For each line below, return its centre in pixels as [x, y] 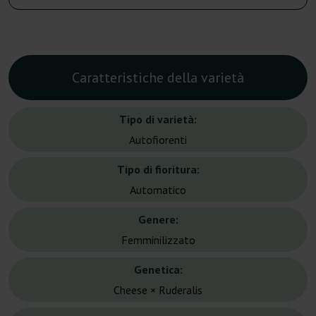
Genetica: [158, 270]
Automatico [158, 190]
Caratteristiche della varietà [158, 78]
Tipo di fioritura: [158, 170]
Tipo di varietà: [158, 120]
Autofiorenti [158, 140]
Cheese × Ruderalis [158, 290]
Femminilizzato [158, 240]
